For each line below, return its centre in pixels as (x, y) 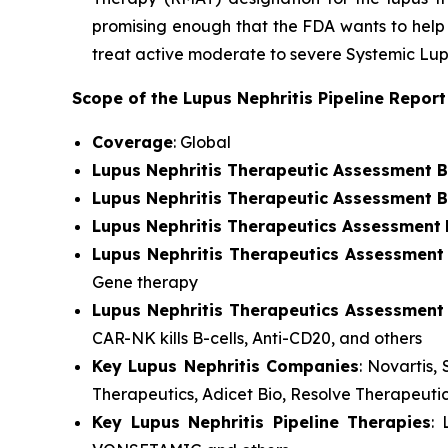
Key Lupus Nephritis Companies (225, 366)
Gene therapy (145, 282)
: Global (204, 142)
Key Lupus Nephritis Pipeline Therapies (262, 422)
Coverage (132, 142)
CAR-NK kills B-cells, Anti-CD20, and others (257, 338)
